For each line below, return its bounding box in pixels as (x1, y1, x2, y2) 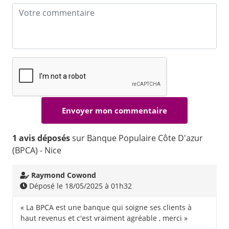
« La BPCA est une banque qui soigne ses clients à (20, 202, 192, 213)
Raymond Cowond (31, 170, 96, 180)
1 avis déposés (12, 132, 70, 144)
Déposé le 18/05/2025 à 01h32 (27, 181, 132, 191)
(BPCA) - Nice (12, 145, 61, 156)
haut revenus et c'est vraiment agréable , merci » (20, 213, 188, 223)
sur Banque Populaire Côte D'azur (70, 132, 203, 144)
